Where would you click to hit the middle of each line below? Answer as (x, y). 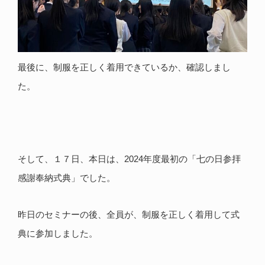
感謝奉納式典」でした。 (67, 177)
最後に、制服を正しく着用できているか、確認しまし (124, 67)
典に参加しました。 (58, 233)
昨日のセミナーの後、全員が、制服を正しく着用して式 (129, 214)
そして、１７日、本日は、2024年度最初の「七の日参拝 (129, 159)
